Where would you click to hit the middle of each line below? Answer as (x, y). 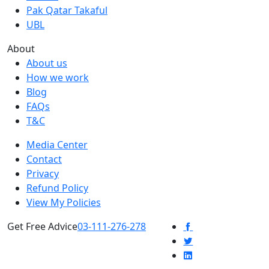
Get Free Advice (42, 226)
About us (47, 63)
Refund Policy (57, 188)
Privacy (43, 173)
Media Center (57, 144)
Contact (44, 159)
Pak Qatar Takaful (67, 10)
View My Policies (64, 202)
